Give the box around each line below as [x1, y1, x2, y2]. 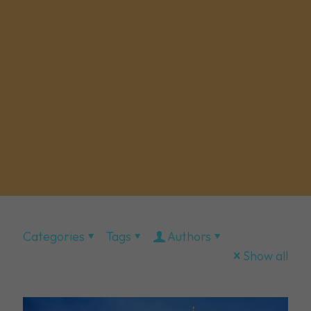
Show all [243, 248, 288, 264]
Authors [167, 228, 211, 244]
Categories [23, 228, 85, 244]
